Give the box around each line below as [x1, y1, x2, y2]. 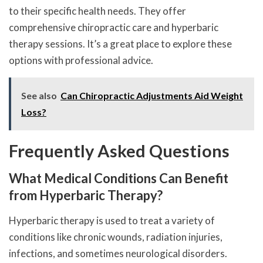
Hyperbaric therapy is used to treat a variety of [9, 214, 215, 227]
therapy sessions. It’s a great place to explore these [9, 37, 232, 50]
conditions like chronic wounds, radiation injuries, [9, 230, 222, 243]
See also [21, 89, 57, 101]
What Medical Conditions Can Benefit [9, 170, 228, 186]
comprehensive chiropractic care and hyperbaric [9, 21, 218, 33]
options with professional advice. [9, 53, 153, 66]
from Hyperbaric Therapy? [9, 187, 163, 203]
